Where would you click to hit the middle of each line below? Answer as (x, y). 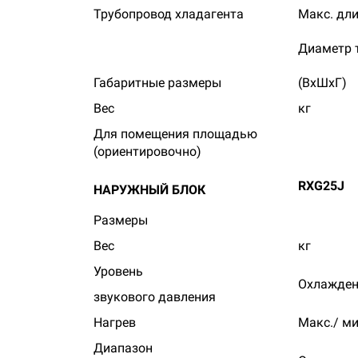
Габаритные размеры (157, 83)
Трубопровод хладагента (169, 14)
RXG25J (321, 186)
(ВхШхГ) (322, 83)
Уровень (118, 271)
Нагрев (115, 322)
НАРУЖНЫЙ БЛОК (149, 190)
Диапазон (123, 348)
